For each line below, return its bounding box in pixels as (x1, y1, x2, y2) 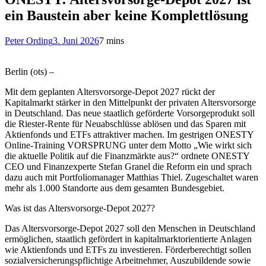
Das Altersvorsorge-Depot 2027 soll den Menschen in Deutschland (5, 223, 255, 233)
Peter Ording (5, 35, 53, 46)
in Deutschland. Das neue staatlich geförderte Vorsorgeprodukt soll (5, 107, 255, 118)
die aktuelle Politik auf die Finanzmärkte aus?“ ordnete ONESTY (5, 150, 249, 161)
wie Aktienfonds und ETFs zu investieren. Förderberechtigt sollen (5, 244, 251, 255)
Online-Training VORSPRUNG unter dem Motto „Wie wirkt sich (5, 140, 252, 150)
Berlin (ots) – (5, 66, 54, 77)
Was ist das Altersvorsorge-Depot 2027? (5, 202, 155, 213)
